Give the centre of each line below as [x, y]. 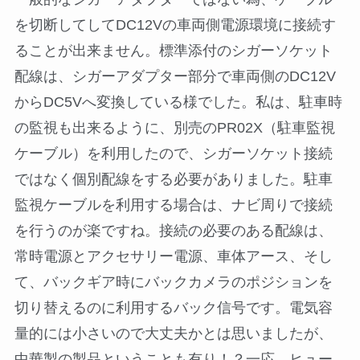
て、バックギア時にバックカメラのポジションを [173, 282]
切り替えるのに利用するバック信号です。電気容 [173, 307]
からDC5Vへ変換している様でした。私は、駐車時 [178, 102]
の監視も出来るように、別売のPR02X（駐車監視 [174, 127]
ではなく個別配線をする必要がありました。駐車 [173, 179]
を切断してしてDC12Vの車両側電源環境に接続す [175, 25]
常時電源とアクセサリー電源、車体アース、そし [173, 256]
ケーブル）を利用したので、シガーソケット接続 [173, 153]
